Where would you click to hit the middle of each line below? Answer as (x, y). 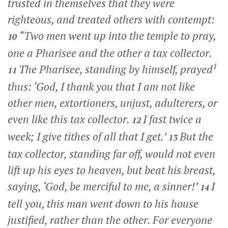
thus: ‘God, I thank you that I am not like (101, 87)
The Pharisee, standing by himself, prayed (116, 69)
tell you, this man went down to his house (103, 204)
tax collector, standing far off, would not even (111, 154)
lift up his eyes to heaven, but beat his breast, (111, 170)
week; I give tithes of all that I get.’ (87, 137)
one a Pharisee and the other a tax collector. (110, 53)
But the (196, 137)
